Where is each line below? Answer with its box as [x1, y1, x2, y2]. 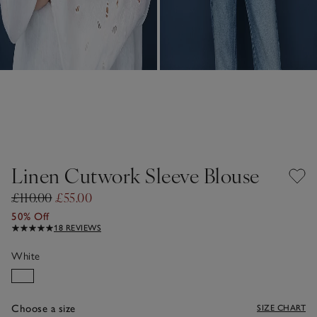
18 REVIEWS [54, 222, 101, 233]
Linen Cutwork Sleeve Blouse [11, 161, 260, 189]
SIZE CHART [257, 302, 306, 313]
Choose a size [11, 301, 76, 315]
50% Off [11, 209, 50, 223]
